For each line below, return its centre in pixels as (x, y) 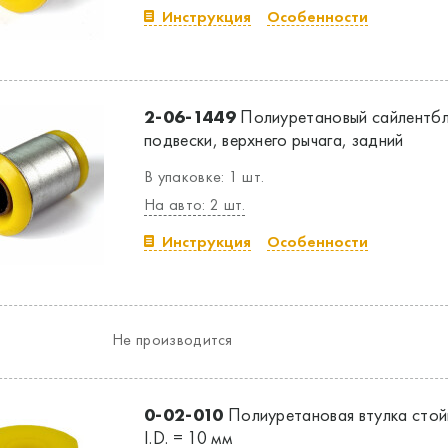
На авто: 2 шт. (195, 204)
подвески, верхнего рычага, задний (274, 139)
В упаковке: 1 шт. (204, 176)
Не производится (172, 339)
